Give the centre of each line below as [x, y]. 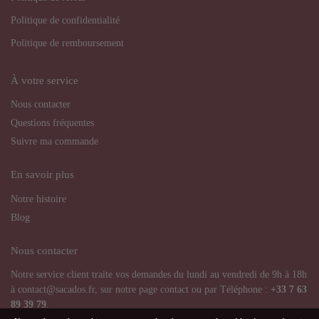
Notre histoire [38, 199]
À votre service [45, 80]
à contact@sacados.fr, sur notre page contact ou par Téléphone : [141, 290]
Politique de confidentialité [65, 20]
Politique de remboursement [67, 43]
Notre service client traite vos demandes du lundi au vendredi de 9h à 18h [159, 275]
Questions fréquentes [52, 123]
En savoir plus [42, 175]
